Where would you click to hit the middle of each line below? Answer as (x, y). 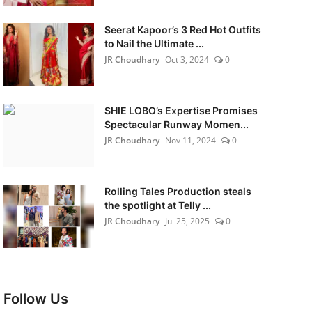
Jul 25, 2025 (187, 221)
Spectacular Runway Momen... (176, 124)
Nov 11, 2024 (190, 140)
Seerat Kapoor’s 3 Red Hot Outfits (182, 30)
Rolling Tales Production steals (178, 191)
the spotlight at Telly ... (157, 205)
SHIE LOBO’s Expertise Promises (181, 110)
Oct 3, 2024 (187, 60)
